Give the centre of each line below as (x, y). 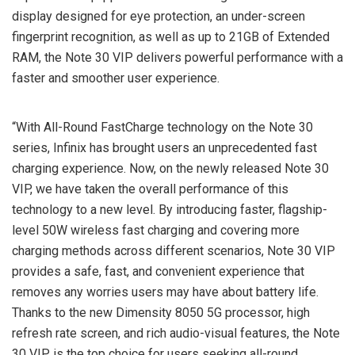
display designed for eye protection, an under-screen (158, 16)
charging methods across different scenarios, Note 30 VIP (174, 250)
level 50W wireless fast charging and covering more (156, 230)
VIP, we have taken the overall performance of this (150, 189)
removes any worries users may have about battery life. (165, 292)
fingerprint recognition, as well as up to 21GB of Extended (171, 36)
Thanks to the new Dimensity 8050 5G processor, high (161, 312)
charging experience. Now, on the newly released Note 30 (170, 168)
